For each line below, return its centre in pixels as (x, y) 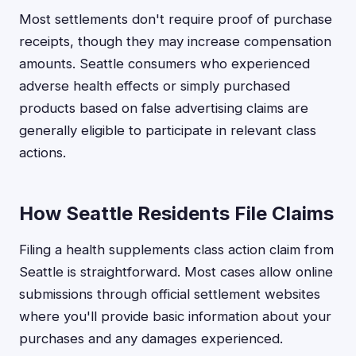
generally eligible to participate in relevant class (168, 130)
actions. (43, 153)
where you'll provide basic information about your (175, 316)
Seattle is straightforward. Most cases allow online (176, 272)
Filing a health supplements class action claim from (176, 250)
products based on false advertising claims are (164, 108)
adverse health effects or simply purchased (155, 86)
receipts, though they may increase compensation (175, 41)
